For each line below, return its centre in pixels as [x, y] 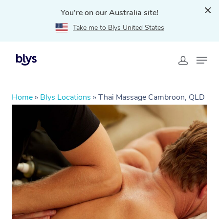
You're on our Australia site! [109, 13]
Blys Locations [66, 97]
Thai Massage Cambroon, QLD [152, 97]
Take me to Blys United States [118, 28]
